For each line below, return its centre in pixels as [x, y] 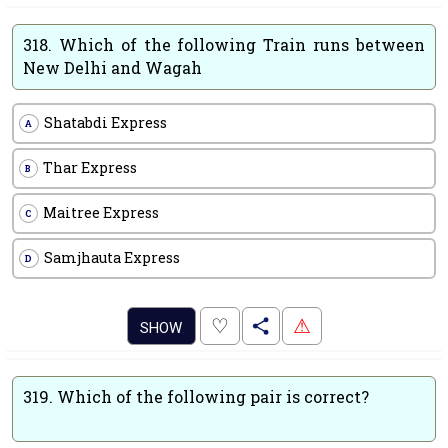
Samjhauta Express [111, 257]
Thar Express [89, 167]
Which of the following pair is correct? [213, 396]
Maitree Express [100, 212]
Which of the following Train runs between [242, 44]
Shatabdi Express [105, 122]
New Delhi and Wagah [112, 67]
